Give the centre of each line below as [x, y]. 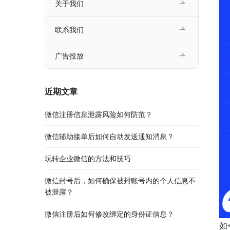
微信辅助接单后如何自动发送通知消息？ [109, 137]
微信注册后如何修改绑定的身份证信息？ [109, 214]
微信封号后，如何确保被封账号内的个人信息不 [120, 181]
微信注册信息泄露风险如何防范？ [99, 114]
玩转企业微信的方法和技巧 [88, 159]
